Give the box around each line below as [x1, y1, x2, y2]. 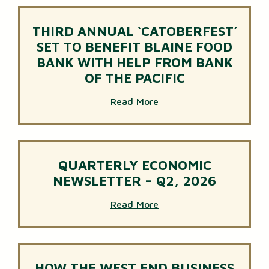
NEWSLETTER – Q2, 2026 [53, 172, 216, 189]
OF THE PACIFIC [84, 70, 185, 86]
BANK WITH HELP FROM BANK [36, 54, 233, 70]
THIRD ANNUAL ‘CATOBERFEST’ [32, 23, 237, 39]
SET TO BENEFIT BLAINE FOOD [37, 38, 232, 55]
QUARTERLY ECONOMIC [58, 157, 211, 173]
